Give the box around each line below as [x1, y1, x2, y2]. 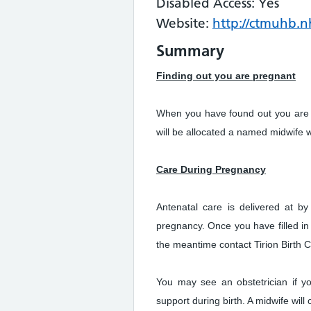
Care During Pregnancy [156, 164, 266, 175]
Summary [156, 41, 224, 60]
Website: [156, 15, 212, 31]
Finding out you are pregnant [156, 70, 296, 81]
